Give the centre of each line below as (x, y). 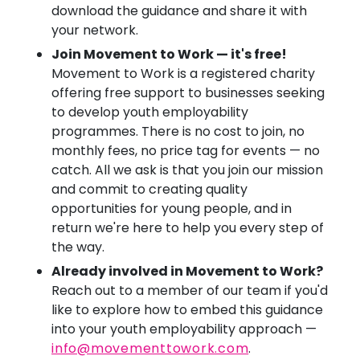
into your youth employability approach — (184, 329)
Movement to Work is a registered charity (183, 74)
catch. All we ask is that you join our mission (187, 170)
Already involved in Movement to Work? (187, 271)
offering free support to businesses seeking (188, 93)
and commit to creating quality (149, 189)
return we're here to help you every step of (188, 228)
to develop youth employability (150, 112)
